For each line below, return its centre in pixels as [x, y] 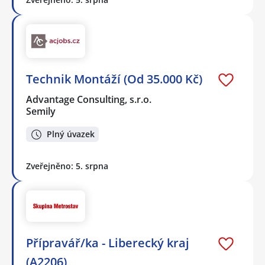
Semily [41, 111]
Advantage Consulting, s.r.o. [89, 99]
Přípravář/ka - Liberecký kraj [108, 243]
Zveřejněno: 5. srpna [67, 166]
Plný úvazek [71, 134]
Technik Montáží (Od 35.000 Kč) [114, 79]
